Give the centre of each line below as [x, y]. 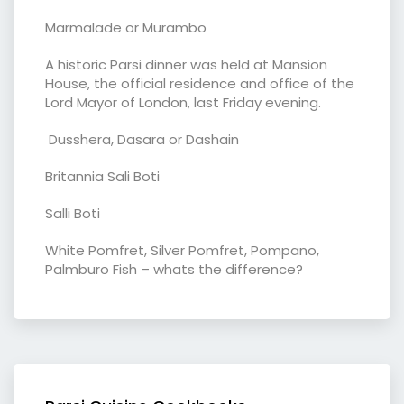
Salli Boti [73, 213]
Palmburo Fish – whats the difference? [174, 269]
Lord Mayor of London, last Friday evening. [183, 102]
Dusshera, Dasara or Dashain [142, 139]
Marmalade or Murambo [126, 27]
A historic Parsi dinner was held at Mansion [186, 64]
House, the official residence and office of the [200, 83]
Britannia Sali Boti [102, 176]
